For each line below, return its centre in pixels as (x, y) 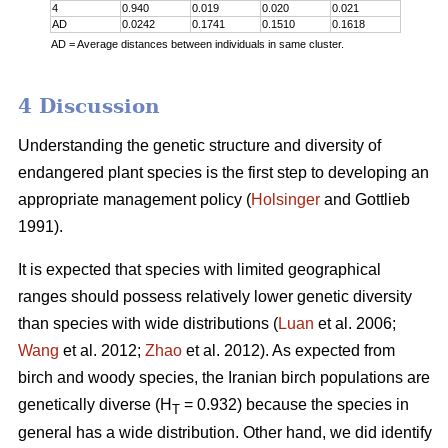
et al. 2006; (355, 323)
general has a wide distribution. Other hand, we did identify (225, 432)
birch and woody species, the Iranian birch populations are (224, 377)
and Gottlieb (365, 199)
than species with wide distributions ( (148, 323)
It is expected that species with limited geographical (199, 269)
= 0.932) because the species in (294, 404)
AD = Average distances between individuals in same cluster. (198, 43)
